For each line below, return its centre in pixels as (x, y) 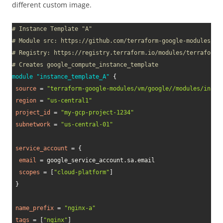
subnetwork (33, 124)
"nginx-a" (80, 208)
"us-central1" (69, 101)
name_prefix (35, 208)
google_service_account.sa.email (99, 160)
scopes (29, 172)
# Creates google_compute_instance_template (85, 65)
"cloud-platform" (82, 172)
